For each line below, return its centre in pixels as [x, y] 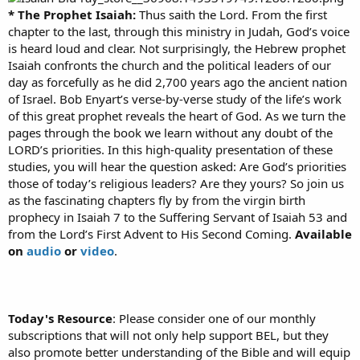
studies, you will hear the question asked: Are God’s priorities [177, 166]
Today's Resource [60, 318]
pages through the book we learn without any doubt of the [170, 132]
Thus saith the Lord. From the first [233, 14]
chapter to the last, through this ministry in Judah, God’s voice [179, 31]
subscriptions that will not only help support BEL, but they [168, 335]
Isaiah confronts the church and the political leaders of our [170, 65]
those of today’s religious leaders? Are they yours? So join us [176, 183]
